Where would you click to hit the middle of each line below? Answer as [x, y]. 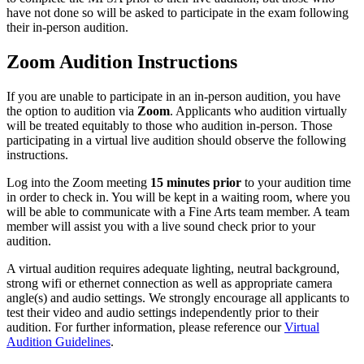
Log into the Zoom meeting [78, 182]
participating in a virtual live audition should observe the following [176, 140]
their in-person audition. [67, 27]
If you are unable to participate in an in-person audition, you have [173, 96]
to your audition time [296, 182]
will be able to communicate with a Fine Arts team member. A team [178, 211]
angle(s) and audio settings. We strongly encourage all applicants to [178, 297]
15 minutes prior [196, 182]
